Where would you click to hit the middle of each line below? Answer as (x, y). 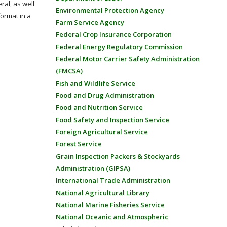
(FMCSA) (69, 71)
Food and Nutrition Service (99, 107)
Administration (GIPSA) (93, 168)
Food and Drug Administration (105, 95)
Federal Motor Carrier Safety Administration (127, 59)
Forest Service (79, 144)
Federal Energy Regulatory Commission (119, 47)
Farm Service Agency (90, 22)
